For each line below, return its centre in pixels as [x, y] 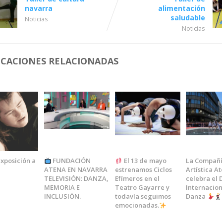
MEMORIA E [62, 188]
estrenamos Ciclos [143, 170]
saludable [188, 17]
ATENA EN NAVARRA [76, 170]
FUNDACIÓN [71, 161]
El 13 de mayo [144, 161]
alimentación [181, 8]
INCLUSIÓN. [62, 196]
